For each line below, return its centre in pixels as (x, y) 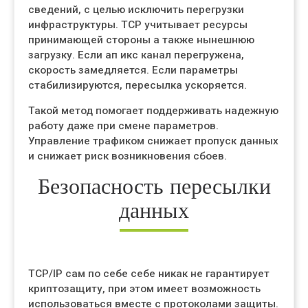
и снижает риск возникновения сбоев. (128, 156)
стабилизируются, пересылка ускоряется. (137, 85)
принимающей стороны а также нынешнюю (141, 40)
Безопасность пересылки (154, 186)
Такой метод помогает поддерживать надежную (153, 111)
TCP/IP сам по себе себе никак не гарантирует (149, 274)
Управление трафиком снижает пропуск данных (153, 141)
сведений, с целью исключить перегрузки (136, 10)
